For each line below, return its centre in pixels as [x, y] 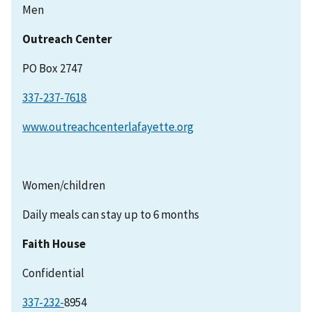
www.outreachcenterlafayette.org [108, 127]
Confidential [53, 273]
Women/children [64, 186]
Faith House [54, 244]
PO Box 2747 [52, 69]
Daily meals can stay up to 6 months [111, 215]
